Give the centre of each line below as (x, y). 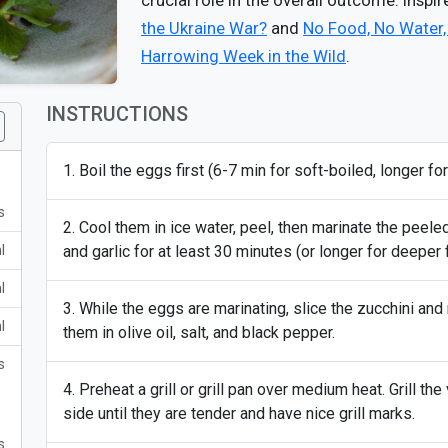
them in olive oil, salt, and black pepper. (199, 332)
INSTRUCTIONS (117, 114)
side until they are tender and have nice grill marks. (239, 413)
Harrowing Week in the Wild (243, 56)
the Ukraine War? (204, 28)
